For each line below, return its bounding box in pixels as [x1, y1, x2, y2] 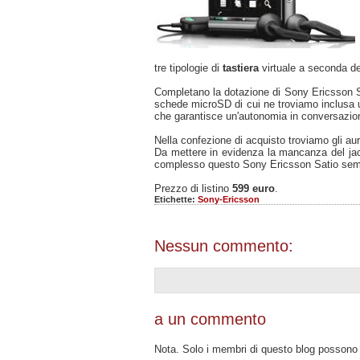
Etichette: [154, 194, 198, 204]
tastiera [223, 61, 259, 74]
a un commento [154, 309, 266, 328]
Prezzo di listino [154, 182, 232, 194]
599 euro [232, 182, 275, 194]
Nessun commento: [154, 236, 293, 255]
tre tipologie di [154, 61, 223, 74]
